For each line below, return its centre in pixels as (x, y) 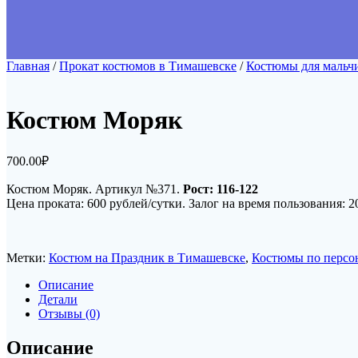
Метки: (28, 258)
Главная (28, 66)
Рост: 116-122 (221, 189)
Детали (58, 300)
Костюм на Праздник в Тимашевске (147, 258)
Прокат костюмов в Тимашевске (148, 66)
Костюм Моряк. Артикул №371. (95, 189)
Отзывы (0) (69, 314)
